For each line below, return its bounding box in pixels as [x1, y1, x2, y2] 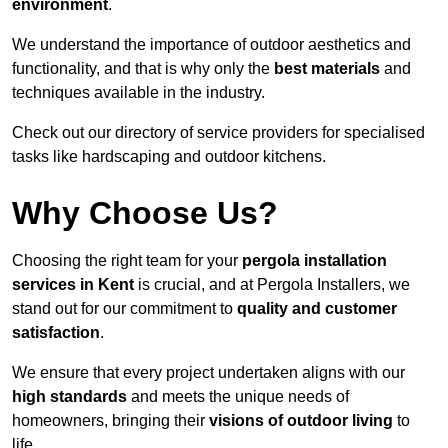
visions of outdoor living [209, 412, 393, 430]
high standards [12, 388, 127, 406]
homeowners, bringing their [12, 412, 209, 430]
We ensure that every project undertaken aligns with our [12, 364, 405, 382]
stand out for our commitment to [12, 300, 237, 318]
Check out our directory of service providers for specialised [12, 124, 425, 142]
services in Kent [12, 276, 134, 294]
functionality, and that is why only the [12, 60, 274, 78]
